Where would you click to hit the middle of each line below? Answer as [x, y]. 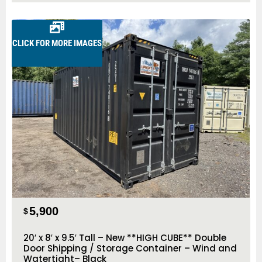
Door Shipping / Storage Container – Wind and [130, 248]
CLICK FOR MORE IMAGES [57, 44]
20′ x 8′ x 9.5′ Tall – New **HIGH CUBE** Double [125, 237]
